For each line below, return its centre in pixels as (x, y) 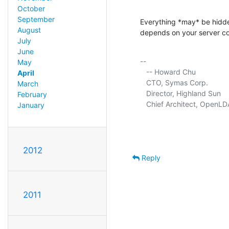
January (31, 105)
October (31, 9)
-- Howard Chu (143, 72)
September (36, 19)
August (29, 30)
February (32, 95)
